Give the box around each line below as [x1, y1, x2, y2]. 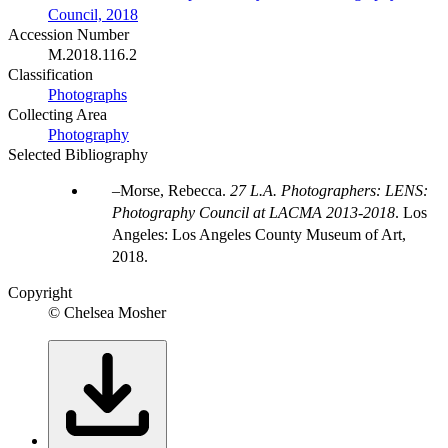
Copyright [8, 284, 72, 302]
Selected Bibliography [8, 146, 148, 164]
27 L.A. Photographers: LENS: [230, 182, 428, 200]
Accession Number [8, 26, 129, 44]
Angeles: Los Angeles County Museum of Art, [112, 226, 406, 244]
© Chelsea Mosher [48, 304, 166, 322]
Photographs [48, 86, 127, 104]
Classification [8, 66, 93, 84]
